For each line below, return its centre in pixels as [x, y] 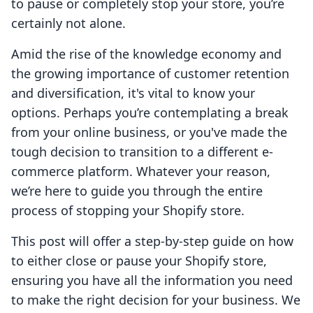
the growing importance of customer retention [150, 74]
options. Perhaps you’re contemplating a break [150, 113]
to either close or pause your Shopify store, [139, 261]
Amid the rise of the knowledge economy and [146, 54]
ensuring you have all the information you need [152, 281]
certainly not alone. [68, 23]
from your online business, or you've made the [149, 132]
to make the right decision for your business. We [156, 300]
